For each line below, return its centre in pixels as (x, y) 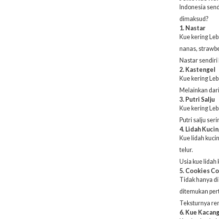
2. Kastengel (197, 70)
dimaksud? (194, 19)
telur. (187, 150)
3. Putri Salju (197, 100)
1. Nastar (192, 28)
